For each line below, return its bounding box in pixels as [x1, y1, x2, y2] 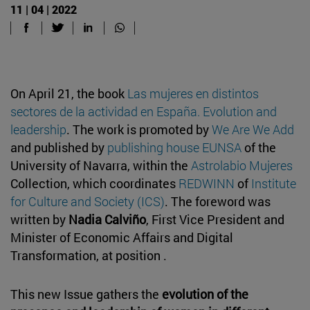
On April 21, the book [10, 84, 127, 102]
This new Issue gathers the [10, 285, 162, 302]
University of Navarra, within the [10, 156, 191, 174]
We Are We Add [212, 120, 294, 138]
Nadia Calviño [69, 210, 146, 228]
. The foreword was [165, 192, 271, 210]
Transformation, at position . [10, 246, 167, 264]
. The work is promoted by [66, 120, 212, 138]
